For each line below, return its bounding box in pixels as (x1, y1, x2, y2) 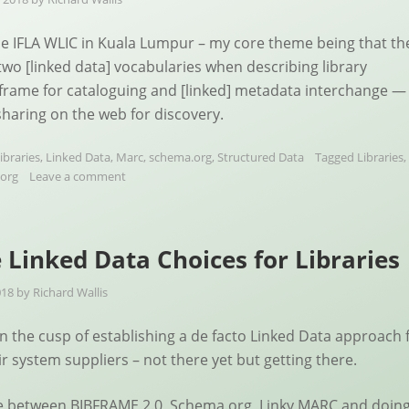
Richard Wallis (33, 284, 108, 300)
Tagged (315, 149, 357, 165)
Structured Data (217, 149, 304, 165)
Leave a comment (29, 168, 126, 184)
